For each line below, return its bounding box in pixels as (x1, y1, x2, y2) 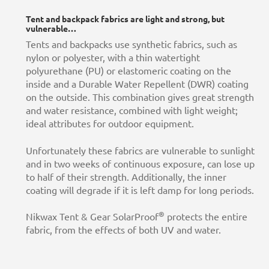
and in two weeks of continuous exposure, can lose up (25, 158, 255, 169)
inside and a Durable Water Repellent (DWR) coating (25, 79, 249, 90)
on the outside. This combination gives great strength (25, 92, 254, 103)
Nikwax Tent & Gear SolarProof (25, 211, 159, 223)
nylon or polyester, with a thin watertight (25, 52, 200, 64)
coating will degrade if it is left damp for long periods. (25, 184, 254, 196)
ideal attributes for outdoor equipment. (25, 118, 194, 130)
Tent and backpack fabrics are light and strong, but (25, 14, 225, 24)
